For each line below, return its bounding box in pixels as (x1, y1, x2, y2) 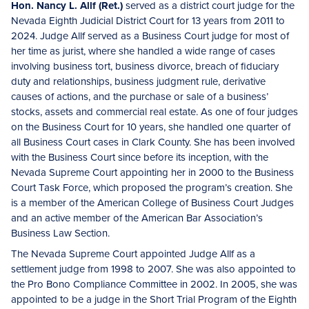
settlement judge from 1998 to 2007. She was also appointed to (11, 261, 296, 277)
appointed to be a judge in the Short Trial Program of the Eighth (11, 292, 297, 307)
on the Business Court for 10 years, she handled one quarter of (11, 119, 290, 134)
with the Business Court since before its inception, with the (11, 150, 268, 165)
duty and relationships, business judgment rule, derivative (11, 74, 266, 89)
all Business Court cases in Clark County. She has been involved (11, 134, 295, 150)
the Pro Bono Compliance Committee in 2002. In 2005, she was (11, 277, 297, 292)
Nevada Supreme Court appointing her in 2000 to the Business (11, 165, 294, 180)
